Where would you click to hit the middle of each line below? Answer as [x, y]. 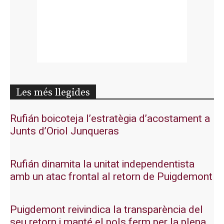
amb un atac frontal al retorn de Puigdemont [111, 177]
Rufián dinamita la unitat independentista [102, 164]
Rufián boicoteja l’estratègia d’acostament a [110, 119]
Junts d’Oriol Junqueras [64, 131]
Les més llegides [53, 93]
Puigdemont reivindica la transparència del [106, 210]
